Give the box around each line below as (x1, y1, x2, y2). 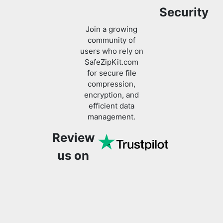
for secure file (87, 62, 136, 72)
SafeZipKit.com (85, 51, 138, 61)
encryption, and (84, 84, 139, 94)
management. (88, 106, 135, 116)
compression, (88, 73, 135, 83)
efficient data (89, 95, 134, 105)
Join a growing (86, 18, 137, 28)
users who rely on (80, 40, 143, 50)
